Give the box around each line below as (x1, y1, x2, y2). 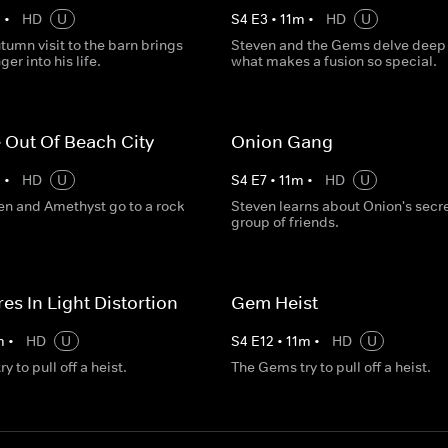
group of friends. (230, 213, 339, 231)
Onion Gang (230, 131, 333, 153)
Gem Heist (230, 292, 318, 314)
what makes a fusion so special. (230, 52, 437, 70)
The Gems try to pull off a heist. (230, 358, 431, 376)
